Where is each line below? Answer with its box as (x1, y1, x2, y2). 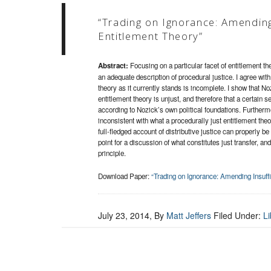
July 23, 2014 (98, 209, 149, 222)
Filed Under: (214, 209, 263, 222)
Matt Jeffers (166, 209, 211, 222)
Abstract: (98, 60, 128, 71)
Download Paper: (98, 171, 151, 181)
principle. (98, 148, 126, 158)
